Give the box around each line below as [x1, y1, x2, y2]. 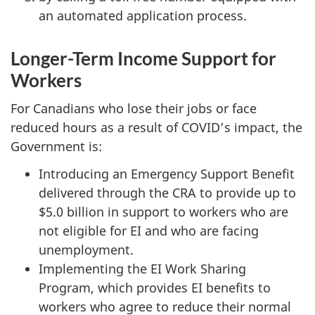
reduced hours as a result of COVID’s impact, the [11, 119, 302, 136]
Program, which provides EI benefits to [39, 278, 271, 296]
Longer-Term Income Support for [11, 46, 276, 70]
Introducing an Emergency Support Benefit [39, 165, 295, 182]
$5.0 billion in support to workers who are [39, 202, 288, 220]
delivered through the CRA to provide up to [39, 184, 296, 201]
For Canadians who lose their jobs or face [11, 100, 257, 117]
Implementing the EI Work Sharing [39, 259, 246, 277]
